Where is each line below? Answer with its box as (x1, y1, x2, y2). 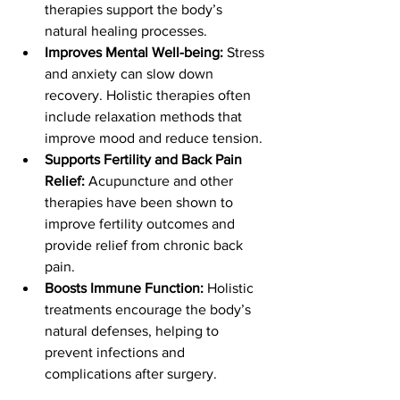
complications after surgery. (45, 366, 217, 381)
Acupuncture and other (85, 173, 237, 188)
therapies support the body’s (45, 2, 226, 17)
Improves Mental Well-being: (45, 45, 223, 60)
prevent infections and (45, 345, 188, 360)
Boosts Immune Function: (45, 280, 204, 296)
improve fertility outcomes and (45, 216, 238, 231)
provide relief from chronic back (45, 237, 246, 253)
